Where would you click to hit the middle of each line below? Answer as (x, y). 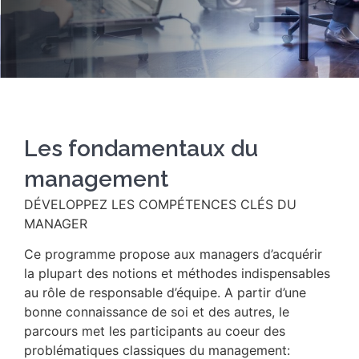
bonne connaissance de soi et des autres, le (157, 312)
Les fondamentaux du (141, 149)
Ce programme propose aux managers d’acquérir (173, 254)
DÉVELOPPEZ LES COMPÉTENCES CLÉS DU (160, 204)
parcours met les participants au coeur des (155, 331)
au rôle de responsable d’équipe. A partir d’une (165, 293)
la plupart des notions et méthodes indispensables (177, 274)
